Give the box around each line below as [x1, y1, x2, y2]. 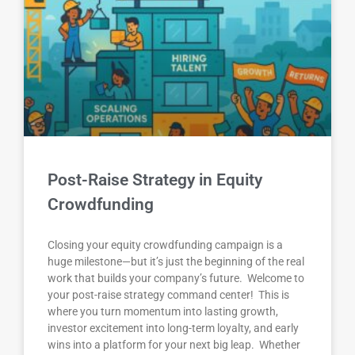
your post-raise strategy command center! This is [48, 288, 289, 301]
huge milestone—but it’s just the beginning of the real [48, 254, 304, 268]
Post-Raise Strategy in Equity [48, 170, 262, 189]
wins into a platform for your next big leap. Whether [48, 338, 300, 351]
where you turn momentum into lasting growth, [48, 304, 278, 318]
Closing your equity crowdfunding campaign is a [48, 238, 283, 251]
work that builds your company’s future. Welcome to [48, 271, 304, 284]
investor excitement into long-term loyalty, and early [48, 321, 299, 334]
